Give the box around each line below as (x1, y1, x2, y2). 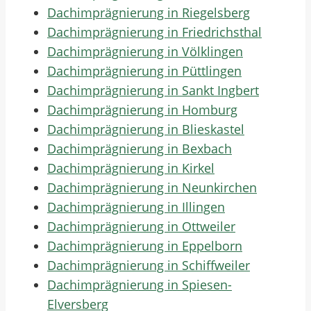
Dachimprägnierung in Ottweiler (47, 218, 235, 235)
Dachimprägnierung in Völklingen (47, 43, 243, 60)
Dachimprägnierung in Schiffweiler (47, 257, 250, 274)
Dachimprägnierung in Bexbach (47, 140, 232, 157)
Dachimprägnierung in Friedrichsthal (47, 24, 262, 40)
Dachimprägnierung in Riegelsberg (47, 4, 250, 21)
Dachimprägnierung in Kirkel (47, 160, 215, 176)
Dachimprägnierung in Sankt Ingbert (47, 82, 259, 99)
